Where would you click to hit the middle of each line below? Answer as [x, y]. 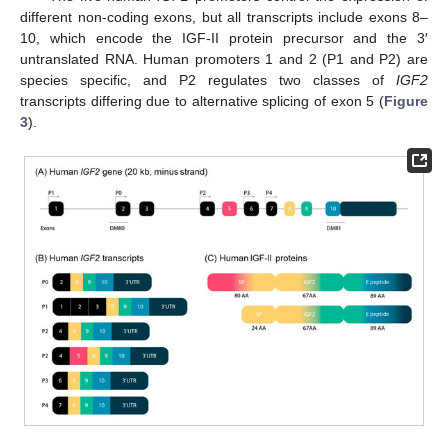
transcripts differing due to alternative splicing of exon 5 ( [202, 101]
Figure [406, 101]
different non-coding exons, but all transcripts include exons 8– [224, 17]
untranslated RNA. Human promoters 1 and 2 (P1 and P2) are [224, 59]
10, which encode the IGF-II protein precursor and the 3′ [224, 38]
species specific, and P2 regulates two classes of [208, 80]
